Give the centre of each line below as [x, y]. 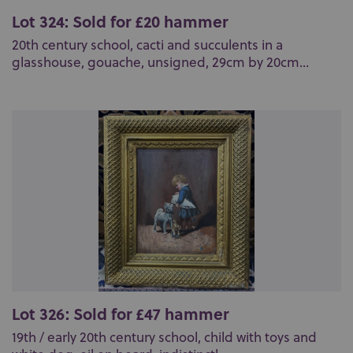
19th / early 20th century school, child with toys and [164, 337]
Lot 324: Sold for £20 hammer [120, 21]
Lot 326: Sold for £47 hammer [120, 313]
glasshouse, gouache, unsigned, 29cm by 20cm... [160, 62]
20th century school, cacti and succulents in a [147, 45]
